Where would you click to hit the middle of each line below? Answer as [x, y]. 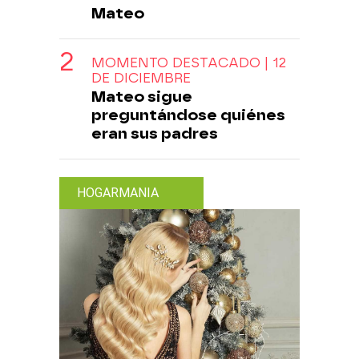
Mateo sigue [142, 96]
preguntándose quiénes [188, 115]
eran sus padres [155, 133]
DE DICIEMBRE [141, 78]
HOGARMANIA [118, 192]
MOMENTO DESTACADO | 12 [189, 63]
